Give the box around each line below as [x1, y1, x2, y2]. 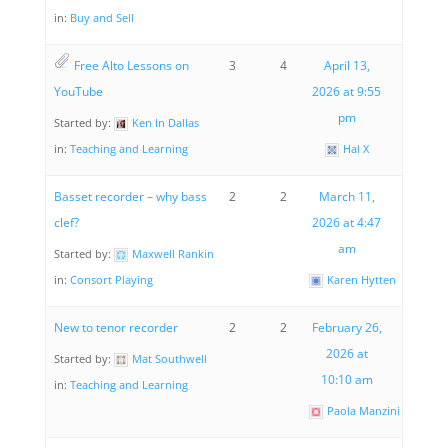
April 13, [323, 56, 370, 74]
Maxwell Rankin [131, 245, 214, 261]
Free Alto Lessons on [73, 56, 189, 74]
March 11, [318, 187, 375, 205]
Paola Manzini [327, 402, 401, 418]
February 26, [311, 318, 382, 336]
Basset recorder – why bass [53, 187, 207, 205]
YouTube [53, 82, 103, 100]
